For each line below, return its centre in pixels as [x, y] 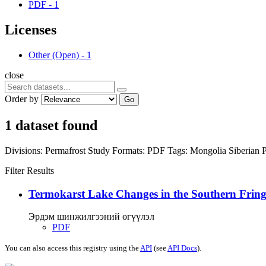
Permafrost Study [79, 150]
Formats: [129, 150]
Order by [22, 99]
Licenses [31, 30]
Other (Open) [54, 55]
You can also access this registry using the [72, 248]
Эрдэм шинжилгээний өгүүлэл [91, 217]
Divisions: [24, 150]
